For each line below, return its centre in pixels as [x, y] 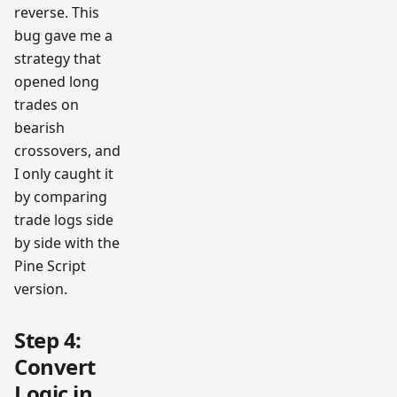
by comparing [61, 197]
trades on [47, 105]
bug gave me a [63, 36]
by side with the [67, 243]
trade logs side [64, 220]
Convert [55, 367]
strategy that [58, 59]
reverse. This [57, 13]
